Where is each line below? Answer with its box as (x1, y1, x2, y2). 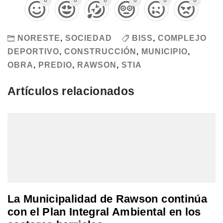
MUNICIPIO (141, 47, 188, 56)
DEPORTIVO (7, 47, 59, 56)
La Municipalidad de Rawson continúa (7, 193, 207, 206)
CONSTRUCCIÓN (64, 47, 136, 56)
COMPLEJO (158, 33, 207, 42)
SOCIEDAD (65, 33, 112, 42)
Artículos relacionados (7, 85, 135, 98)
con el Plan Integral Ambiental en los (7, 206, 201, 219)
